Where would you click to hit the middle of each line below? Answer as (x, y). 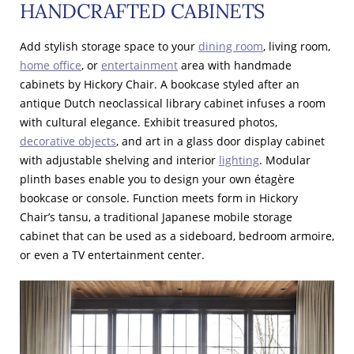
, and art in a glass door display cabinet (220, 141)
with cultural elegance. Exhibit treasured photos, (149, 122)
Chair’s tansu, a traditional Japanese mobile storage (156, 217)
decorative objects (68, 141)
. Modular (285, 160)
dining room (231, 46)
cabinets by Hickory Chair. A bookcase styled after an (160, 84)
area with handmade (236, 65)
